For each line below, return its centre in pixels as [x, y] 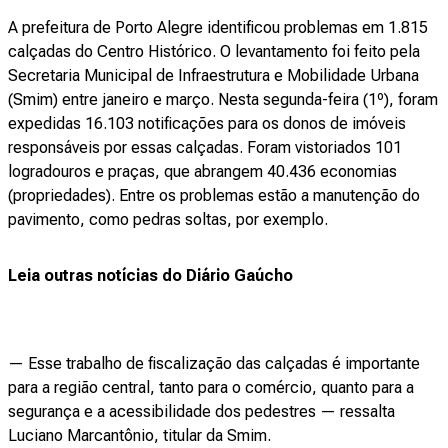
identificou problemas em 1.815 [315, 27]
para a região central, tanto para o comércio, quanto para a [211, 387]
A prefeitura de [61, 27]
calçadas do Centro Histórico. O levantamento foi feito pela [214, 51]
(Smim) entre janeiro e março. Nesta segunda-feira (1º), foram [223, 99]
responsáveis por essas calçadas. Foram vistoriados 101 [205, 147]
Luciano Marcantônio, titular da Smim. [139, 435]
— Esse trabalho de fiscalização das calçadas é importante [214, 363]
